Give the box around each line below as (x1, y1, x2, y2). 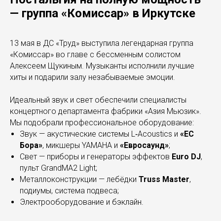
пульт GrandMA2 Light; (20, 163, 97, 173)
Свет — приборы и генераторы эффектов (20, 151, 172, 161)
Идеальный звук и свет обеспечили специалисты (10, 95, 186, 105)
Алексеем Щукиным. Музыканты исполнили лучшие (10, 61, 194, 71)
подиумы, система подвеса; (20, 185, 119, 195)
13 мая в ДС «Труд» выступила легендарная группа (10, 38, 193, 48)
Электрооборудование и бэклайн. (20, 197, 144, 207)
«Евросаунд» (120, 140, 169, 150)
